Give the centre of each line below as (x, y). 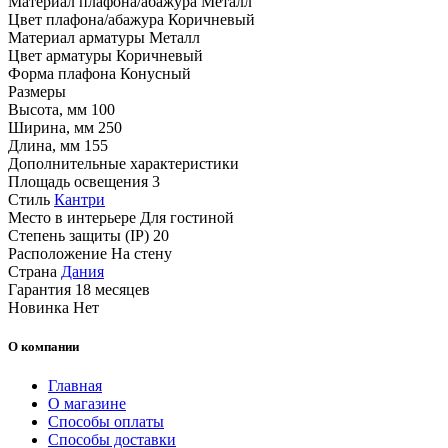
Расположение (57, 253)
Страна (32, 271)
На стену (141, 253)
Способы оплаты (106, 421)
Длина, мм (44, 145)
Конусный (155, 73)
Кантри (79, 199)
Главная (75, 385)
